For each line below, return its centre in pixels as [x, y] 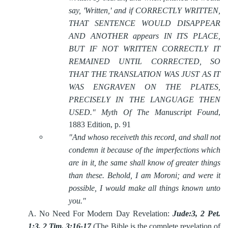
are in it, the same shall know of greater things [145, 163]
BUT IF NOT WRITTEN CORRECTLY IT [145, 49]
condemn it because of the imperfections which [145, 150]
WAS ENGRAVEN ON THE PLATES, [145, 87]
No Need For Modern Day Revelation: [106, 213]
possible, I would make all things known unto [145, 188]
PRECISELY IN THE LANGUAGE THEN [145, 99]
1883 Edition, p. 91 [100, 124]
